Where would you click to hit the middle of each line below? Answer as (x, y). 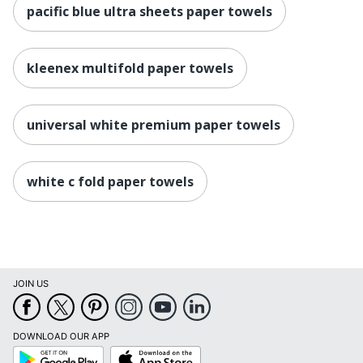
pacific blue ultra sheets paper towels (149, 11)
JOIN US (31, 284)
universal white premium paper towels (154, 124)
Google (28, 351)
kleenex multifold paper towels (130, 68)
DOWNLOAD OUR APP (61, 337)
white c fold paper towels (110, 181)
